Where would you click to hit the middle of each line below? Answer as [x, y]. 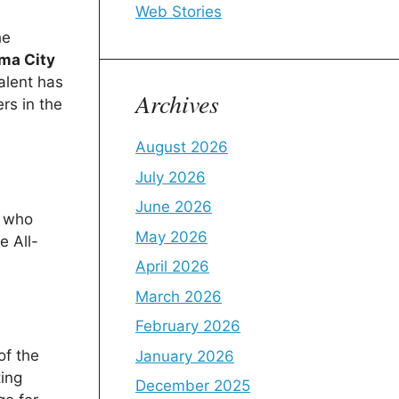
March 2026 [179, 296]
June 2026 [174, 207]
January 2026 [185, 356]
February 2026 [188, 326]
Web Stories [179, 12]
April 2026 [172, 266]
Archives [177, 103]
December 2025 [193, 386]
